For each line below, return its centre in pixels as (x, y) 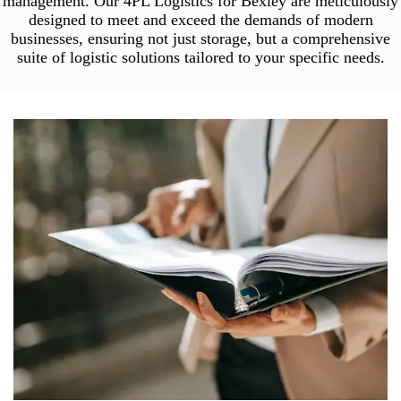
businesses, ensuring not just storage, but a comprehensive (200, 38)
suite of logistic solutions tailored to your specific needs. (200, 57)
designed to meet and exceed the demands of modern (200, 19)
